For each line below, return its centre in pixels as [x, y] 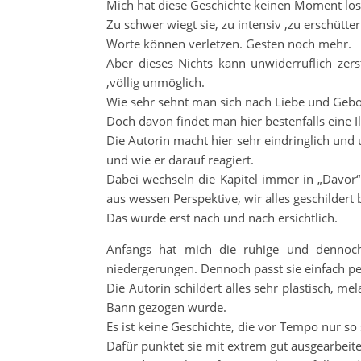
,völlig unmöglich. [156, 82]
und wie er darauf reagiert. [180, 160]
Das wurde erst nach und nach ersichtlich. [222, 218]
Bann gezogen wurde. [166, 307]
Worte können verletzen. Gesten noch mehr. [229, 44]
